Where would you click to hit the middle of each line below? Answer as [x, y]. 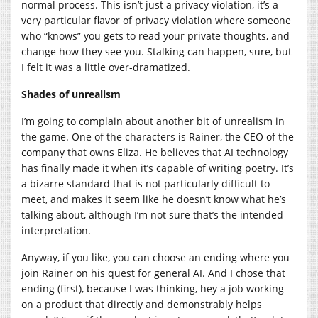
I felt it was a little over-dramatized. [106, 67]
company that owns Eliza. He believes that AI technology [155, 152]
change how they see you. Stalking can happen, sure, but [157, 51]
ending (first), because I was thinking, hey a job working [153, 288]
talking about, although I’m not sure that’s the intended [152, 214]
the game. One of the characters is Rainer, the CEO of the [158, 136]
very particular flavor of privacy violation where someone [156, 20]
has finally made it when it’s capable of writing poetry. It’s [158, 168]
